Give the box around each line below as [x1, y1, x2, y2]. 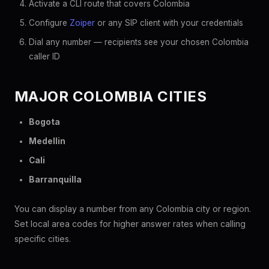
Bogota [29, 117, 60, 127]
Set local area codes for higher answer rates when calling [14, 219, 246, 229]
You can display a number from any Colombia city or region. [14, 204, 251, 214]
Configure [29, 18, 70, 28]
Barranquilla [29, 175, 82, 184]
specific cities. [14, 234, 71, 244]
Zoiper [70, 18, 95, 28]
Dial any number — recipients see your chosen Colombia [29, 37, 249, 47]
